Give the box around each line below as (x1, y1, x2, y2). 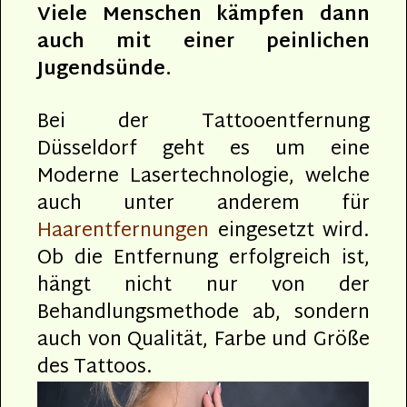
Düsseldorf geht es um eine (37, 132, 370, 167)
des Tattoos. (37, 350, 153, 385)
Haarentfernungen (37, 213, 209, 249)
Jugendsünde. (37, 52, 172, 87)
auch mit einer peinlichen (37, 25, 370, 60)
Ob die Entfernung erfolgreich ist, (37, 241, 370, 276)
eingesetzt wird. (209, 213, 370, 249)
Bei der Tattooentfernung (37, 104, 370, 140)
